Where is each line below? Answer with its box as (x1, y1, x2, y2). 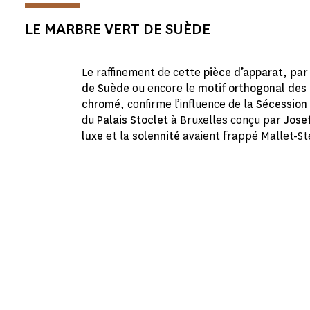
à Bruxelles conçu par (168, 113, 284, 128)
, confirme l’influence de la (120, 97, 256, 112)
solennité (132, 129, 180, 144)
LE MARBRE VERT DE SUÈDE (25, 19, 210, 39)
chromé (82, 97, 120, 112)
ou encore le (129, 81, 198, 96)
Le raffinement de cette (82, 65, 203, 80)
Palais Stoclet (97, 113, 168, 128)
